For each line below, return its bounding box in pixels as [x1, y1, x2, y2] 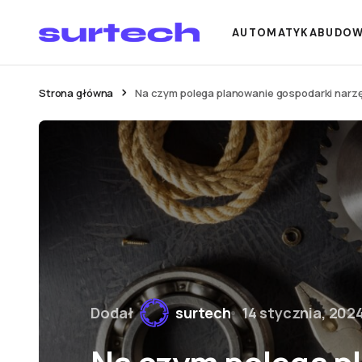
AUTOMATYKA [232, 26, 318, 40]
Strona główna [39, 86, 114, 100]
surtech [175, 302, 231, 322]
